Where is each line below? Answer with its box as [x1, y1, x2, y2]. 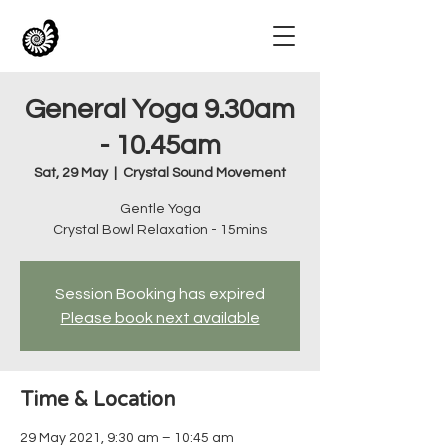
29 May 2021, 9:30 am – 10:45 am [20, 431, 234, 445]
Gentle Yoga [119, 202, 201, 216]
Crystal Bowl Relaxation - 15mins [53, 223, 267, 237]
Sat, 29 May [34, 166, 108, 180]
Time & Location [20, 388, 175, 412]
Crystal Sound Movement [123, 166, 286, 180]
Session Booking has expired [55, 286, 265, 302]
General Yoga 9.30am [25, 95, 295, 124]
